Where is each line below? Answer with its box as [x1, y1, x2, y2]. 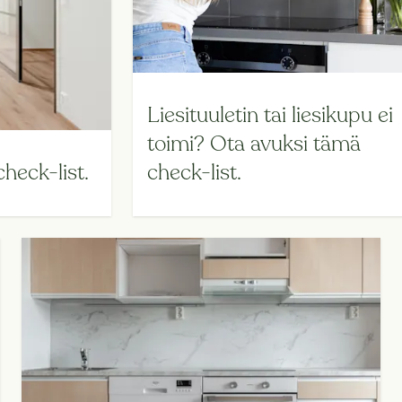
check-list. [147, 158, 242, 188]
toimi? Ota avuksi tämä [147, 129, 362, 160]
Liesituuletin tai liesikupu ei [147, 100, 394, 131]
